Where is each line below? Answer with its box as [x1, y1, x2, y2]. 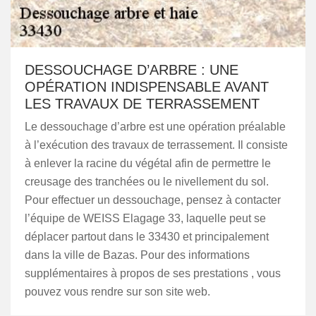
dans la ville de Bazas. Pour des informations [25, 249, 250, 261]
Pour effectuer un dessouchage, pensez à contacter [25, 194, 281, 206]
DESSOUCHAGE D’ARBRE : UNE [25, 62, 238, 78]
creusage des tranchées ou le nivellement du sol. [25, 176, 269, 188]
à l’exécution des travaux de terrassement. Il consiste [25, 139, 288, 151]
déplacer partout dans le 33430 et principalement [25, 231, 269, 243]
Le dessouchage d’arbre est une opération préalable [25, 121, 286, 133]
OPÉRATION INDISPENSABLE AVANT [25, 79, 269, 95]
